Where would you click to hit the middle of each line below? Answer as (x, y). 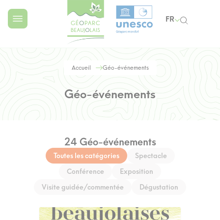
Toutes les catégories (86, 156)
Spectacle (151, 156)
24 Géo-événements (110, 142)
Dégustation (159, 187)
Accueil (81, 68)
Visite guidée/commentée (83, 187)
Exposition (137, 171)
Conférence (85, 171)
